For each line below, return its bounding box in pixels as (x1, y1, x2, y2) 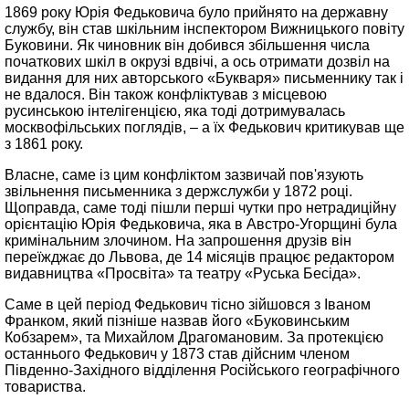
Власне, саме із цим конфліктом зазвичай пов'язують (5, 167, 363, 183)
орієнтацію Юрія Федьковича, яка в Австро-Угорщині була (5, 216, 397, 232)
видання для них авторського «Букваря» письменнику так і (5, 70, 404, 86)
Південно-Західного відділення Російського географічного (5, 362, 400, 378)
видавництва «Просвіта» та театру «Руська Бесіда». (5, 266, 361, 281)
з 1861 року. (5, 136, 83, 152)
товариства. (5, 379, 86, 394)
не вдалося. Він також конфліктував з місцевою (5, 87, 327, 102)
